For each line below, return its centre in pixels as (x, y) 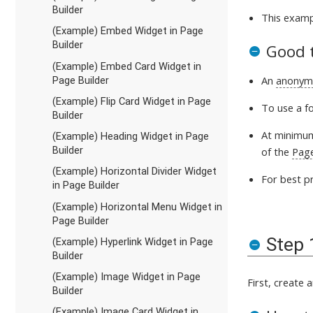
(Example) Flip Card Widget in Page (131, 101)
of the (277, 151)
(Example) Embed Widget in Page (128, 31)
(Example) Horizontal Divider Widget (134, 172)
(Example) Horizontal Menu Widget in (137, 206)
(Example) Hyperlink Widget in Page (132, 241)
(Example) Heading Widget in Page (130, 137)
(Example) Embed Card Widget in (126, 66)
